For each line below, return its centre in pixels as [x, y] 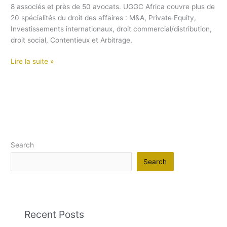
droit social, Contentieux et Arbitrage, [72, 40]
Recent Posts [54, 215]
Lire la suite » [32, 62]
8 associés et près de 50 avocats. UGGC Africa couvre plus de [113, 6]
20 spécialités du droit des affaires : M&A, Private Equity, [104, 17]
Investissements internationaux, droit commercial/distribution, [111, 29]
